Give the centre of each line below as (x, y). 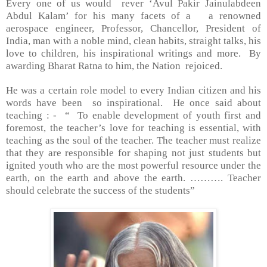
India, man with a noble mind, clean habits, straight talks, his (133, 41)
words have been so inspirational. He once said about (133, 103)
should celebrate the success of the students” (100, 190)
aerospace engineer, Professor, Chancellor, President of (133, 28)
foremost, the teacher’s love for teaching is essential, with (133, 128)
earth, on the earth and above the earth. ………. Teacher (133, 178)
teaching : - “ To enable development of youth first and (133, 115)
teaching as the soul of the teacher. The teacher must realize (133, 140)
